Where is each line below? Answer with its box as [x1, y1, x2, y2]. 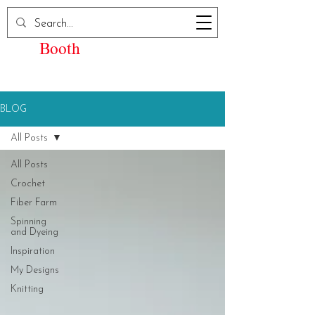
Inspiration [11, 246, 55, 257]
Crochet [11, 179, 45, 189]
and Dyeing [11, 227, 58, 238]
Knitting [11, 284, 44, 295]
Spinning [11, 217, 46, 227]
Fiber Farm [11, 198, 57, 208]
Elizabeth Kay [39, 17, 133, 36]
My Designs [11, 265, 59, 276]
